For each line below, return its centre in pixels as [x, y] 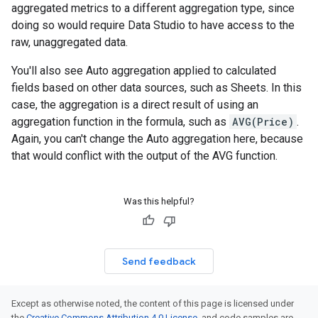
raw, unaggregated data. [70, 42]
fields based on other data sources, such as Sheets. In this [157, 88]
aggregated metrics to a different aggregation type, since [153, 8]
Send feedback [159, 261]
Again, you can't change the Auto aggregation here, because [157, 139]
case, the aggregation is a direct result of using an [135, 105]
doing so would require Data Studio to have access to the [153, 25]
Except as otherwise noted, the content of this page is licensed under [153, 303]
